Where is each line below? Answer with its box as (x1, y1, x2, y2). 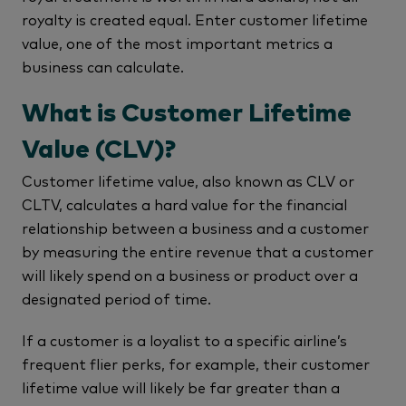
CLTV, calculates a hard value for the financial (22, 194, 347, 214)
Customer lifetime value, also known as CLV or (22, 170, 354, 190)
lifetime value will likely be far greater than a (22, 377, 340, 397)
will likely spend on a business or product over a (22, 265, 358, 285)
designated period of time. (22, 288, 211, 308)
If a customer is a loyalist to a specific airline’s (22, 330, 347, 350)
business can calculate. (22, 56, 184, 76)
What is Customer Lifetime (22, 101, 352, 127)
